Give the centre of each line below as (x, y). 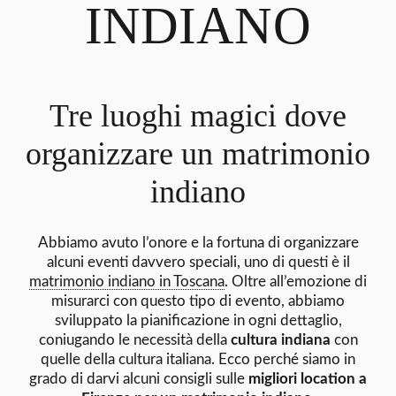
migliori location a (308, 378)
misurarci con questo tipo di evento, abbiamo (198, 301)
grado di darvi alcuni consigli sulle (139, 378)
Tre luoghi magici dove (198, 115)
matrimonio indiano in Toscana (127, 281)
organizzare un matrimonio (198, 153)
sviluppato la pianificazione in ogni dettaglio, (198, 320)
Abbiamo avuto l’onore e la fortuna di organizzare (198, 242)
